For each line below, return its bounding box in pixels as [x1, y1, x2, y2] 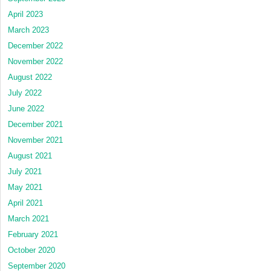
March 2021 [8, 214, 49, 223]
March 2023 [8, 25, 49, 34]
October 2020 [8, 245, 55, 255]
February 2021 [8, 229, 58, 239]
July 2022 [8, 88, 42, 97]
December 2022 [8, 41, 63, 50]
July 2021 [8, 166, 42, 176]
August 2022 [8, 72, 52, 82]
